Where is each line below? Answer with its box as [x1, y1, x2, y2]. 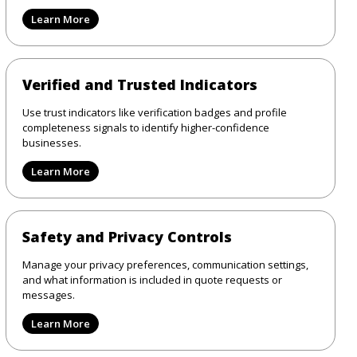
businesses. [22, 135, 81, 150]
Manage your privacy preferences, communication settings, [22, 257, 308, 272]
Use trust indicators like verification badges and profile [22, 104, 287, 120]
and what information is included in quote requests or [22, 272, 282, 287]
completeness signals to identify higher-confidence [22, 120, 269, 135]
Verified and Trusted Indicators [22, 74, 257, 94]
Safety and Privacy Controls [22, 226, 232, 246]
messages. [22, 287, 75, 302]
